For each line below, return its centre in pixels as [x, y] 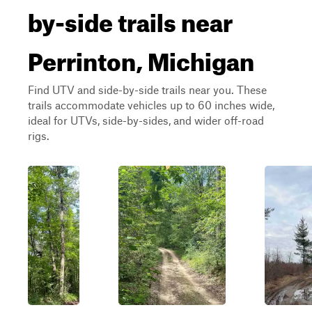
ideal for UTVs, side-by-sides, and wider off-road [146, 120]
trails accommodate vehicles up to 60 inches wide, [151, 105]
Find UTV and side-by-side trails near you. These [147, 89]
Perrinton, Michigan [141, 57]
